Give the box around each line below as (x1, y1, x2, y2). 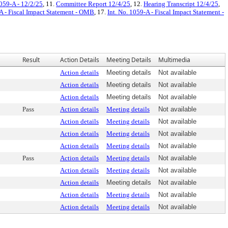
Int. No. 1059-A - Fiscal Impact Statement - (107, 8, 224, 16)
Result (22, 55, 40, 64)
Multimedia (158, 55, 190, 64)
